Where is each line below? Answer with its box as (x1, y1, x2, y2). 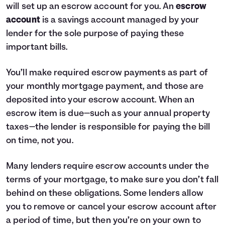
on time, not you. (6, 136, 73, 146)
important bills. (6, 43, 68, 52)
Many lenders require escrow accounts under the (6, 162, 209, 171)
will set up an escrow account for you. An (6, 2, 176, 12)
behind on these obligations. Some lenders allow (6, 189, 203, 198)
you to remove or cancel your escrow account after (6, 202, 216, 212)
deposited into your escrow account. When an (6, 95, 195, 105)
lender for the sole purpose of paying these (6, 29, 184, 39)
